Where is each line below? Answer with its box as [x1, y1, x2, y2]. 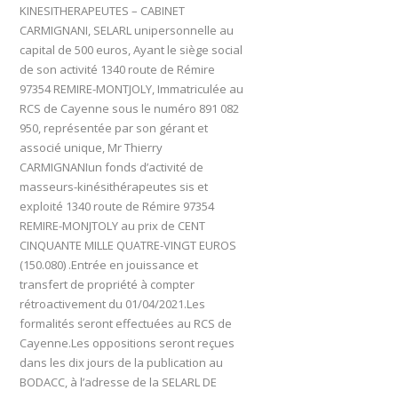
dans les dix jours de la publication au [20, 354, 224, 370]
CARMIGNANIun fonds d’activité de [20, 158, 204, 175]
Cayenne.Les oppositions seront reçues [20, 334, 235, 351]
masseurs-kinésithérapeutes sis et [20, 178, 209, 195]
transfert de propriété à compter [20, 275, 195, 292]
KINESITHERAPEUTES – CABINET [20, 2, 186, 19]
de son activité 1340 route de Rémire [20, 60, 216, 77]
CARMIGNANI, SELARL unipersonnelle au [20, 21, 235, 38]
